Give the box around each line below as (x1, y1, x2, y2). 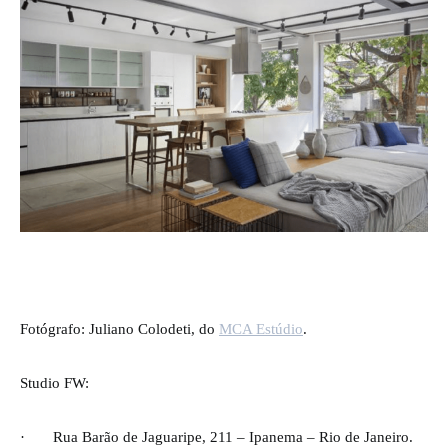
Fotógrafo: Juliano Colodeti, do (20, 319, 219, 337)
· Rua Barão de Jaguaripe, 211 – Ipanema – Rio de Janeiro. (20, 427, 413, 445)
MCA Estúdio (219, 319, 303, 337)
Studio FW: (20, 373, 89, 391)
